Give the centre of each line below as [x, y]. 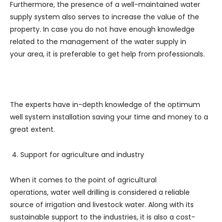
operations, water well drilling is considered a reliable [100, 192]
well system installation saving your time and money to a [109, 117]
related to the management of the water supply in [98, 41]
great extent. [32, 129]
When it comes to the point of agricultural [83, 180]
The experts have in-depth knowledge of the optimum [105, 104]
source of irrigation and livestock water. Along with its [102, 204]
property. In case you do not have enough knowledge [102, 29]
